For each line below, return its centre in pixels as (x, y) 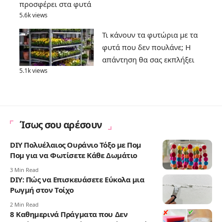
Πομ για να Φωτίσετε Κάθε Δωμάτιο (74, 155)
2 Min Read (24, 205)
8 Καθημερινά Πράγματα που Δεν (69, 214)
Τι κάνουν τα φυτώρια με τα (150, 35)
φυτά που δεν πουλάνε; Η (146, 47)
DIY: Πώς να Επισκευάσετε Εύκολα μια (77, 180)
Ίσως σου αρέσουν (61, 125)
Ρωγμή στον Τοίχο (42, 190)
